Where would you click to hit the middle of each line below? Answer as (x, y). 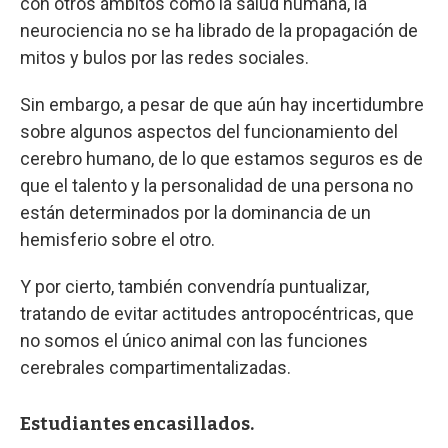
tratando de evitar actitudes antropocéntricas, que (217, 313)
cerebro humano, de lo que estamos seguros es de (221, 158)
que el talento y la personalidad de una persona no (216, 185)
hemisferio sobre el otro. (117, 239)
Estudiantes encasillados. (137, 423)
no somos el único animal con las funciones (194, 340)
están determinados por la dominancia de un (195, 212)
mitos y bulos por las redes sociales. (164, 57)
